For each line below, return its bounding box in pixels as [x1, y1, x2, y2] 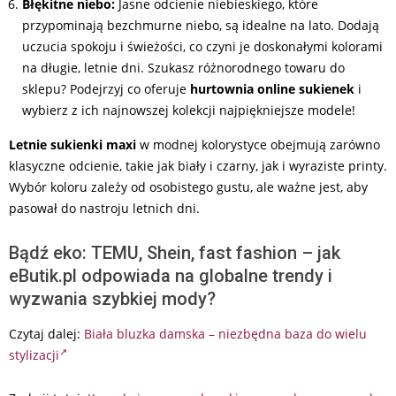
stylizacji [9, 346, 59, 363]
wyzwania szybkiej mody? [9, 288, 216, 309]
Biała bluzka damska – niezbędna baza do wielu [84, 325, 367, 342]
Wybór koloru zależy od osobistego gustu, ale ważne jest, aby [9, 179, 368, 195]
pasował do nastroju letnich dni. [9, 200, 200, 217]
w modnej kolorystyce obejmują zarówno [136, 136, 380, 153]
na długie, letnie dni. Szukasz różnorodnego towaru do [22, 59, 345, 76]
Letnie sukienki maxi [9, 136, 136, 153]
